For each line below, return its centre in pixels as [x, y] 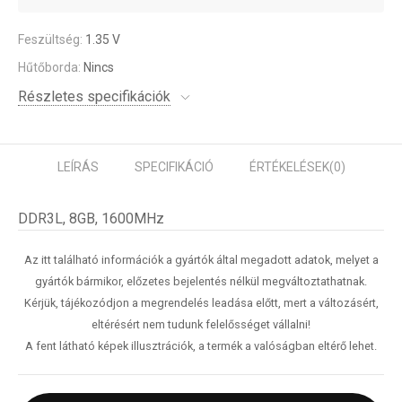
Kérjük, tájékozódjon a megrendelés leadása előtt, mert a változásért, [201, 303]
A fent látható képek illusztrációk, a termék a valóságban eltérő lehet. [201, 346]
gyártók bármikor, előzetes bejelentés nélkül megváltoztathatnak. [201, 281]
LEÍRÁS [78, 167]
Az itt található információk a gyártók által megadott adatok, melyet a [201, 260]
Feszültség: [52, 39]
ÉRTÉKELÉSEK [289, 167]
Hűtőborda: [51, 67]
